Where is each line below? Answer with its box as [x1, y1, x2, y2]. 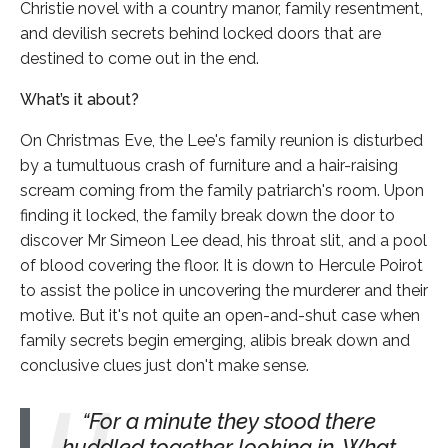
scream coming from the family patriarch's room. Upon [20, 181, 424, 201]
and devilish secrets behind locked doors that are [20, 24, 381, 44]
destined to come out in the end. [20, 49, 259, 69]
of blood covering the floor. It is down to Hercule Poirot [20, 256, 423, 276]
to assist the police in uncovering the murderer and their [20, 281, 428, 301]
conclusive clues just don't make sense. [20, 356, 309, 376]
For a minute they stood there [89, 408, 376, 435]
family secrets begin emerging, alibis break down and [20, 331, 410, 351]
